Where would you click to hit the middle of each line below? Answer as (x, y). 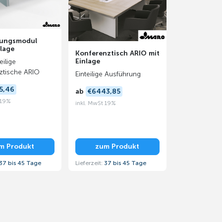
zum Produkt (117, 147)
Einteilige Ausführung (108, 74)
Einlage (87, 61)
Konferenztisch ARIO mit (117, 53)
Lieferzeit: (89, 163)
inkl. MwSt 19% (95, 103)
